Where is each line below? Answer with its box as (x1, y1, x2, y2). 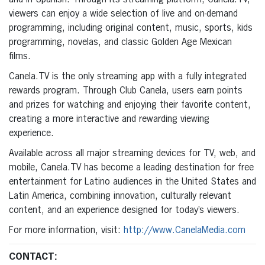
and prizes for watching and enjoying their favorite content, (9, 100, 251, 110)
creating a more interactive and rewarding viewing (9, 114, 209, 124)
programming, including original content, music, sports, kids (9, 23, 253, 33)
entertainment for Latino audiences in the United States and (9, 177, 256, 187)
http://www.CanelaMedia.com (124, 225, 245, 235)
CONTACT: (9, 252, 57, 262)
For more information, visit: (9, 225, 124, 235)
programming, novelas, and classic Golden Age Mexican (9, 37, 232, 47)
